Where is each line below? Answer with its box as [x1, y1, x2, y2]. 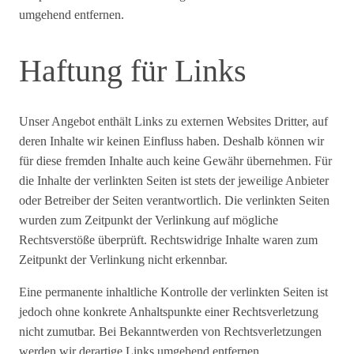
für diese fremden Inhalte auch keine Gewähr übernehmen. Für [19, 153, 332, 168]
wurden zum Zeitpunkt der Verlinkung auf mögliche [19, 213, 278, 227]
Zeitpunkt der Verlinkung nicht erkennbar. [19, 252, 228, 266]
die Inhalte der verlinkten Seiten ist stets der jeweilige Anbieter [19, 173, 329, 187]
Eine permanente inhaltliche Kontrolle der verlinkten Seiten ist [19, 284, 328, 299]
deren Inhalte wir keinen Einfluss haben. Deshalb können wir [19, 134, 324, 148]
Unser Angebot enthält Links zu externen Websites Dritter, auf [19, 114, 328, 128]
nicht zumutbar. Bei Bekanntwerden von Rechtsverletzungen [19, 324, 322, 338]
